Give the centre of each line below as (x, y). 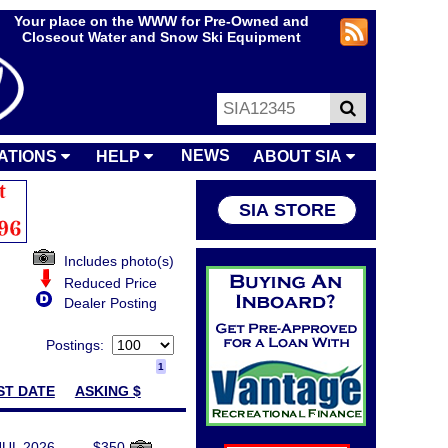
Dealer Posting (104, 303)
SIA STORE (287, 210)
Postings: (79, 345)
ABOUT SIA (299, 156)
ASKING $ (107, 391)
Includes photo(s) (115, 261)
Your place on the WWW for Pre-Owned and (161, 21)
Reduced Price (104, 283)
